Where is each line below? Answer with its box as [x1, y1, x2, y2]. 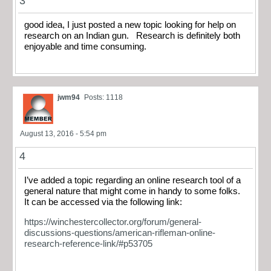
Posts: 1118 [84, 93, 123, 102]
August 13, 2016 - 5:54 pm [20, 129, 106, 139]
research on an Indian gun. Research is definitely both [24, 30, 240, 41]
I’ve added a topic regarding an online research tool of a [24, 175, 241, 186]
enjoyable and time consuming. [24, 41, 146, 51]
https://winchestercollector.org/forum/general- [24, 217, 201, 227]
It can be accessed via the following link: [24, 197, 182, 207]
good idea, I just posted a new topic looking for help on [24, 19, 236, 30]
